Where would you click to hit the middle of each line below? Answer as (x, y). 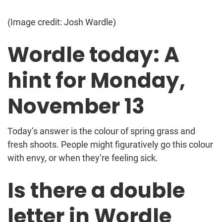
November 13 (76, 106)
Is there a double (96, 190)
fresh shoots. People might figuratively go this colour (110, 144)
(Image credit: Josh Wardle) (62, 22)
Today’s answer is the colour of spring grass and (101, 131)
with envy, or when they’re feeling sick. (84, 158)
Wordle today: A (93, 55)
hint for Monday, (96, 80)
